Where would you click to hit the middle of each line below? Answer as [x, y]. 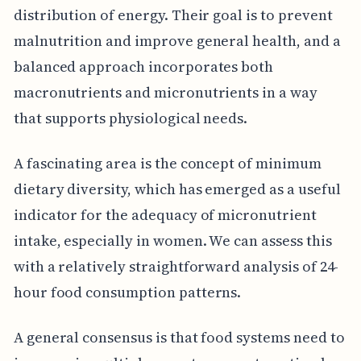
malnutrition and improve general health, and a [177, 40]
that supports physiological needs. [131, 118]
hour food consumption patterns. [127, 292]
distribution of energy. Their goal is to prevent [173, 15]
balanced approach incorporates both [143, 66]
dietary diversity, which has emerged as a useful [177, 189]
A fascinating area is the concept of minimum [167, 163]
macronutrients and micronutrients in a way [165, 92]
